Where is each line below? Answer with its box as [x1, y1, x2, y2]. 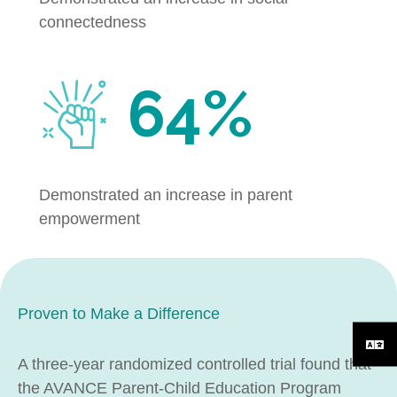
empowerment [39, 209, 140, 228]
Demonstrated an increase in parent [39, 185, 292, 204]
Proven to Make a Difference [18, 304, 220, 323]
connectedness [39, 12, 146, 31]
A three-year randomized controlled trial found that [18, 354, 371, 373]
